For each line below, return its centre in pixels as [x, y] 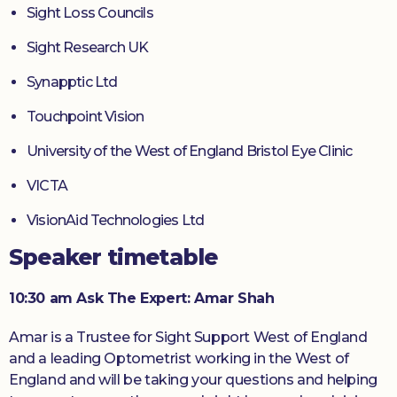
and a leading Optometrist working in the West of [179, 359]
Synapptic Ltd [72, 82]
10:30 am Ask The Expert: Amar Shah [142, 299]
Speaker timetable [113, 257]
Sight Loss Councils [90, 13]
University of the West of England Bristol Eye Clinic [190, 152]
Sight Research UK [88, 48]
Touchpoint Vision [86, 117]
